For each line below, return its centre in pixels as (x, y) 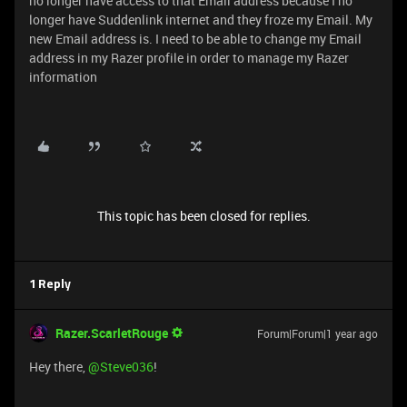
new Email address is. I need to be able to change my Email (195, 39)
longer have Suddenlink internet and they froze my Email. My (201, 20)
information (63, 77)
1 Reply (50, 285)
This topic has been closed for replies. (203, 216)
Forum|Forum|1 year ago (318, 333)
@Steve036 (121, 367)
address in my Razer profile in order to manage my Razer (189, 58)
